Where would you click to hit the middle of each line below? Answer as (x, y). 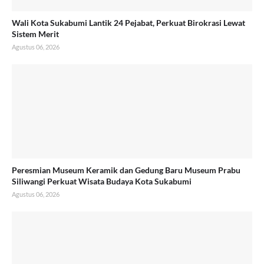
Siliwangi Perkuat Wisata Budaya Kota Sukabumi (102, 181)
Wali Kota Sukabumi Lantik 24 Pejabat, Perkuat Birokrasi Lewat (128, 23)
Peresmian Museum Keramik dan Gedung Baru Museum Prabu (126, 170)
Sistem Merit (35, 34)
